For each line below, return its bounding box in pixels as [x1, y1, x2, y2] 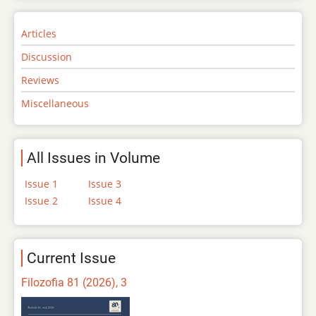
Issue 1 [25, 176, 58, 190]
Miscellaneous [21, 96, 89, 110]
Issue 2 [25, 193, 58, 207]
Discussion [21, 49, 72, 63]
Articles [21, 26, 56, 40]
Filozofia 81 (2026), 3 [21, 275, 127, 289]
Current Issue [27, 249, 116, 267]
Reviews [21, 73, 59, 87]
